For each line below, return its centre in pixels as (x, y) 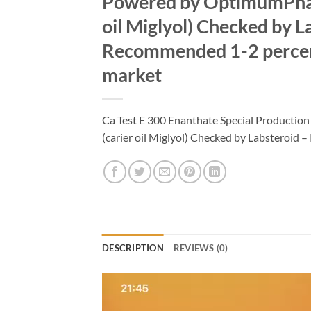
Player (117, 299)
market (132, 75)
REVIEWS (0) (201, 248)
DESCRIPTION (133, 248)
